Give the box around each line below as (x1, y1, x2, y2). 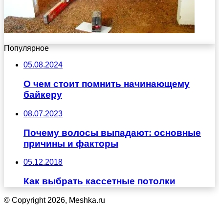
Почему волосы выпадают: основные (23, 127, 201, 138)
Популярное (4, 44, 49, 53)
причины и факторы (23, 138, 118, 149)
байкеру (23, 89, 62, 100)
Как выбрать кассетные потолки (23, 175, 175, 186)
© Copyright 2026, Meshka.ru (4, 196, 105, 204)
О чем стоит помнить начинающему (23, 79, 190, 89)
